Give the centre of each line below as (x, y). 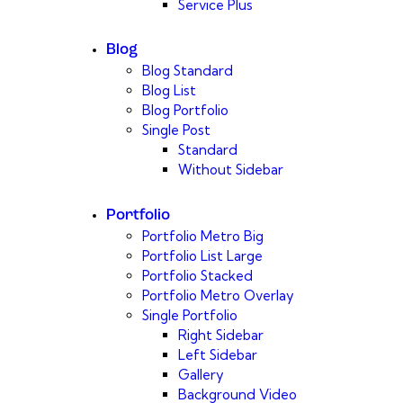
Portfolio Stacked (197, 275)
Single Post (176, 130)
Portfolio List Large (202, 255)
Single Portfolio (190, 315)
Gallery (201, 374)
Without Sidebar (231, 170)
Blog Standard (188, 71)
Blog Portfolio (185, 111)
